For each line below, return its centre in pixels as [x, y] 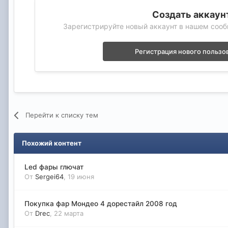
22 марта [69, 213]
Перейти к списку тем [62, 115]
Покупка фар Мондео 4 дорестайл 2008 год [101, 203]
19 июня [81, 176]
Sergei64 [49, 176]
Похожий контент [51, 143]
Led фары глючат [54, 167]
